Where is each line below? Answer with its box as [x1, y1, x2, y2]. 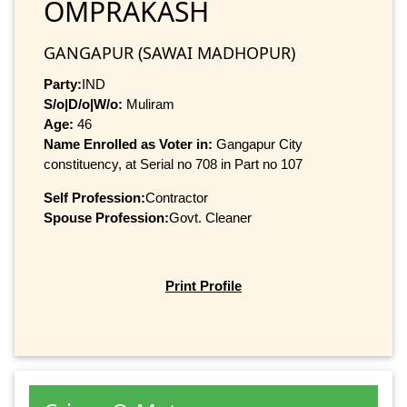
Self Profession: [44, 189, 145, 205]
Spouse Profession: [44, 209, 169, 225]
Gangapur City [216, 135, 303, 152]
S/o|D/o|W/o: [44, 95, 123, 112]
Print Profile [165, 278, 242, 294]
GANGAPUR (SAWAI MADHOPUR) [44, 41, 295, 64]
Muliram [123, 95, 174, 112]
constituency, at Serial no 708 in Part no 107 [44, 155, 303, 172]
